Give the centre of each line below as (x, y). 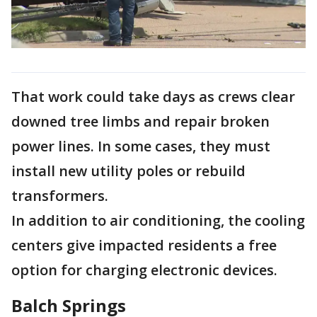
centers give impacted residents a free (144, 245)
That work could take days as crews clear (153, 96)
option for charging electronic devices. (144, 270)
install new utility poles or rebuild (128, 171)
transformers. (60, 195)
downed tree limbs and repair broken (140, 121)
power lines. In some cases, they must (141, 146)
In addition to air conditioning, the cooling (158, 220)
